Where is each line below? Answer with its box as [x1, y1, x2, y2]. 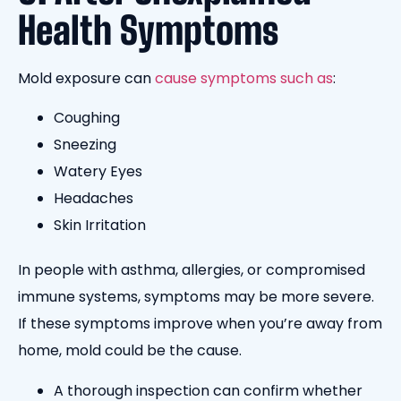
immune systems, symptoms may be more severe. [18, 286, 374, 308]
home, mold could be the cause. [18, 340, 245, 362]
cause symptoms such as [155, 67, 333, 89]
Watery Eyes [54, 161, 142, 183]
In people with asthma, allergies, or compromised [18, 260, 365, 281]
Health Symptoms [18, 7, 278, 53]
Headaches [54, 188, 133, 209]
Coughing [54, 107, 120, 129]
